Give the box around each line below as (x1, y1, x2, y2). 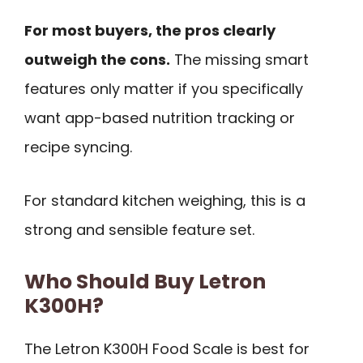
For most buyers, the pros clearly (24, 19, 275, 41)
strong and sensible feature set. (24, 220, 254, 241)
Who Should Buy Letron (24, 267, 266, 296)
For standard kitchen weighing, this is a (24, 190, 305, 211)
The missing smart (170, 49, 309, 70)
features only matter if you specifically (24, 78, 303, 99)
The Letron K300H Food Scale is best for (24, 338, 310, 359)
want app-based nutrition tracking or (24, 107, 295, 128)
